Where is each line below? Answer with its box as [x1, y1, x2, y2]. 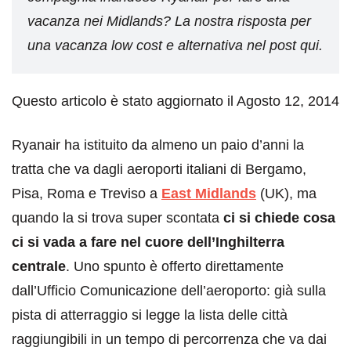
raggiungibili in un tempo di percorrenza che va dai [12, 331, 327, 348]
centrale [12, 259, 66, 275]
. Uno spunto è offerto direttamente [66, 259, 284, 275]
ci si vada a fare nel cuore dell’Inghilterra [12, 234, 284, 251]
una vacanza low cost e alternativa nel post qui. [27, 38, 323, 54]
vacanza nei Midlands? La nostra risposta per [27, 13, 311, 30]
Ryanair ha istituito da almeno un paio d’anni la [12, 137, 304, 154]
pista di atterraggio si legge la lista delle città [12, 307, 288, 324]
